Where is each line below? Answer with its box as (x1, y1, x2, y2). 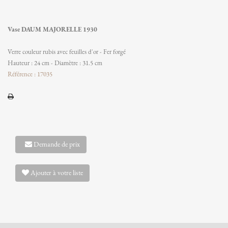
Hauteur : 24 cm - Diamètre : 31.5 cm (8, 59, 102, 67)
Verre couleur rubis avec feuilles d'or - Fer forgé (8, 47, 126, 56)
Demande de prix (32, 139, 80, 149)
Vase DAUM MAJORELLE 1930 (8, 25, 97, 34)
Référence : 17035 (8, 70, 52, 78)
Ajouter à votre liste (29, 168, 83, 177)
